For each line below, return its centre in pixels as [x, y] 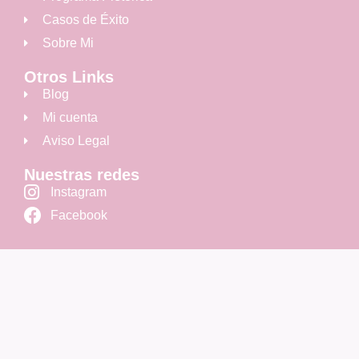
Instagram [78, 192]
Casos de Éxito [85, 19]
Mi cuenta [70, 117]
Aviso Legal [76, 140]
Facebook [79, 215]
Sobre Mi [68, 42]
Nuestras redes [82, 174]
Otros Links [69, 77]
